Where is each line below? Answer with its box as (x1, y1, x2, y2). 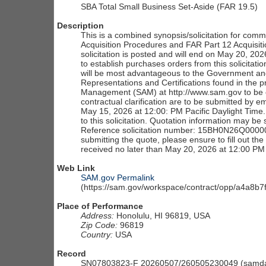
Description (57, 21, 104, 31)
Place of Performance (57, 201, 143, 211)
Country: (81, 230, 113, 240)
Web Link (57, 163, 95, 173)
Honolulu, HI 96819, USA (114, 211, 210, 221)
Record (57, 249, 86, 259)
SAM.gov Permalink (81, 173, 154, 183)
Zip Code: (81, 220, 118, 230)
